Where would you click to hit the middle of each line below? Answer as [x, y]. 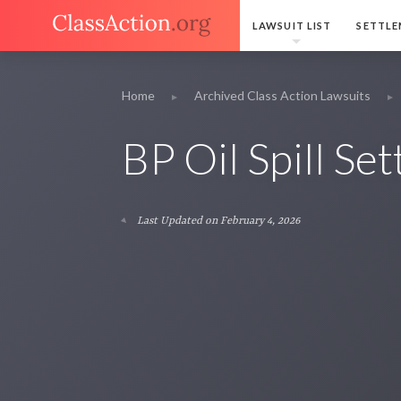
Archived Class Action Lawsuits [282, 95]
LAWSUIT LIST [292, 26]
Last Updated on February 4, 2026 [217, 222]
